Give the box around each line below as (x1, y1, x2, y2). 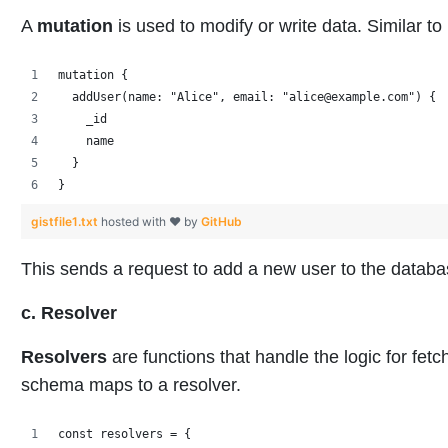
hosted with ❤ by (101, 213, 201, 229)
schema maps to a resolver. (21, 374, 241, 395)
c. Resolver (21, 302, 117, 323)
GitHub (201, 213, 242, 229)
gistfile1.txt (31, 213, 101, 229)
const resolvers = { (58, 426, 191, 441)
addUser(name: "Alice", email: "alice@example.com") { (58, 89, 436, 104)
